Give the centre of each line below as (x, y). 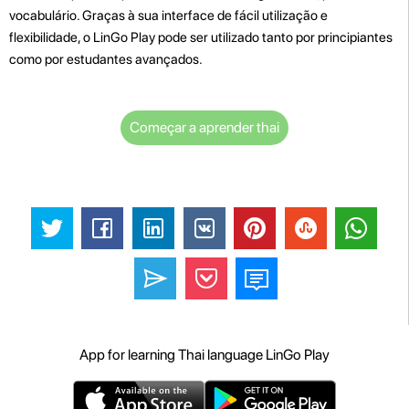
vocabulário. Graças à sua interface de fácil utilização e (168, 15)
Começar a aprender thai (204, 127)
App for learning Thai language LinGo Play (204, 355)
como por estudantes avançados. (106, 59)
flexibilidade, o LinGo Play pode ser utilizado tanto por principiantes (201, 37)
